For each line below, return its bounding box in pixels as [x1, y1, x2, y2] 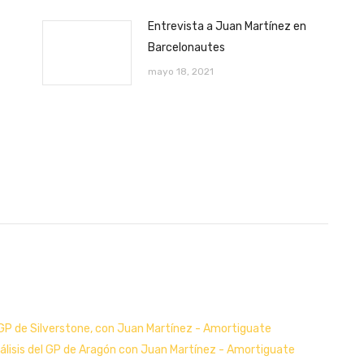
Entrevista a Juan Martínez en [147, 19, 306, 33]
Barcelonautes [147, 40, 225, 54]
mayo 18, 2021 [147, 65, 214, 77]
